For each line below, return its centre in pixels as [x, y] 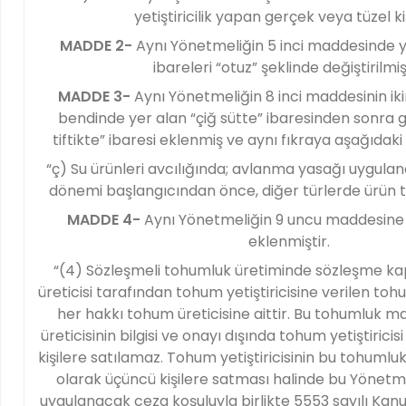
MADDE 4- [103, 220]
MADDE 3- [94, 97]
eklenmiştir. [289, 242]
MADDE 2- [96, 46]
